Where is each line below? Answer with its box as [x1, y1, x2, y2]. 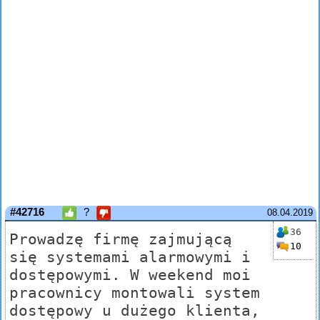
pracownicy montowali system [9, 284, 260, 302]
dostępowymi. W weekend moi [9, 266, 251, 284]
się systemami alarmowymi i [9, 248, 251, 266]
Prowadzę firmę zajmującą [9, 230, 232, 249]
